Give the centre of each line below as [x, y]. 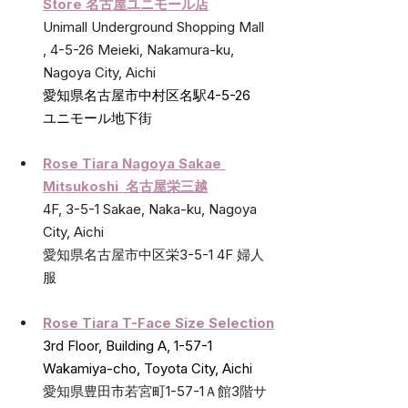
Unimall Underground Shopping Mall [155, 27]
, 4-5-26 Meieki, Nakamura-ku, [140, 50]
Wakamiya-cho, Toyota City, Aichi [148, 369]
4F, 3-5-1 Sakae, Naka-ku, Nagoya [152, 209]
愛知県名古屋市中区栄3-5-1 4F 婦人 [153, 255]
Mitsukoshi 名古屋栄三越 [125, 187]
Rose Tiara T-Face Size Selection [158, 323]
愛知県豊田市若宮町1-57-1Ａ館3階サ [155, 392]
